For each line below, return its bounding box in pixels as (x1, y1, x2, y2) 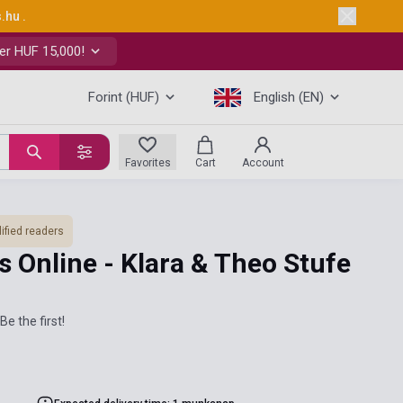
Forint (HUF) (88, 89, 159, 105)
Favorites (124, 157, 171, 169)
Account (241, 157, 284, 169)
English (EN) (254, 89, 324, 105)
